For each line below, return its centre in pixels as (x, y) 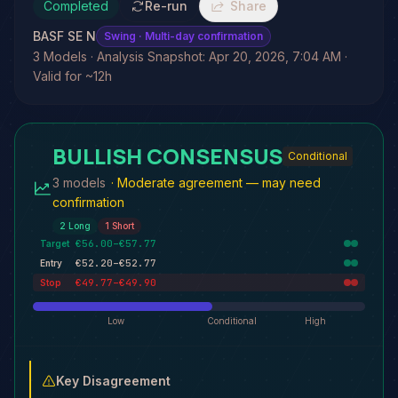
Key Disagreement (113, 381)
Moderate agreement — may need (219, 183)
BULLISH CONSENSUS (167, 156)
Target (55, 243)
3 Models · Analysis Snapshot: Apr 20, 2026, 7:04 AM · (190, 56)
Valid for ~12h (72, 76)
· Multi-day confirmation (199, 36)
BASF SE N (64, 36)
